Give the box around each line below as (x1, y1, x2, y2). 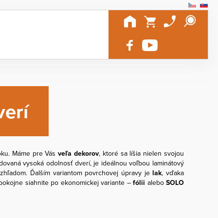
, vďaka (162, 167, 184, 178)
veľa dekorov (58, 148, 99, 158)
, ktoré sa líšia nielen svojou (99, 148, 184, 158)
